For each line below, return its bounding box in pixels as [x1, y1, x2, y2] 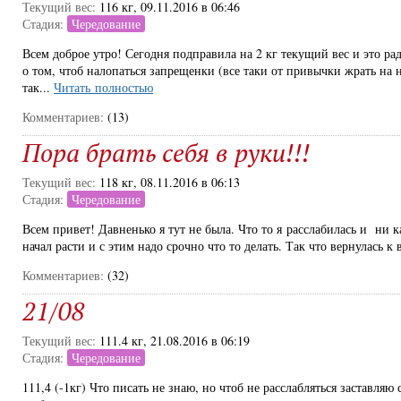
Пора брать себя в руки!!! [22, 136, 310, 169]
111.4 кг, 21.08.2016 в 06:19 [99, 332, 250, 349]
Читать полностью [54, 79, 153, 96]
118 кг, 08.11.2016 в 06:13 [99, 174, 240, 191]
